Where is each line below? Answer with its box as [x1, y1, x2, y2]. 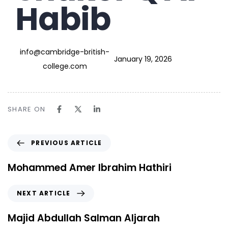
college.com [42, 61, 87, 72]
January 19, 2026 [114, 54, 172, 65]
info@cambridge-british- [20, 47, 109, 58]
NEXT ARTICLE [17, 189, 71, 198]
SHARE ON [8, 104, 46, 115]
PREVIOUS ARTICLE [31, 138, 102, 148]
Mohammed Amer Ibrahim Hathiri [8, 161, 172, 175]
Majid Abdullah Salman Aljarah [8, 211, 160, 225]
